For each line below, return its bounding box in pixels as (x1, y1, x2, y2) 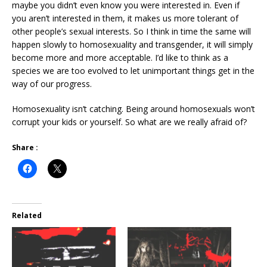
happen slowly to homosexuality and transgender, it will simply (12, 38, 253, 50)
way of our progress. (12, 77, 92, 89)
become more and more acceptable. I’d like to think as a (12, 51, 228, 63)
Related (12, 210, 42, 221)
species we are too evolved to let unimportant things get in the (12, 64, 254, 76)
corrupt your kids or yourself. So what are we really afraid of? (12, 116, 247, 128)
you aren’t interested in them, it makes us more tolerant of (12, 12, 238, 24)
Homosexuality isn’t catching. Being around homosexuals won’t (12, 103, 255, 114)
